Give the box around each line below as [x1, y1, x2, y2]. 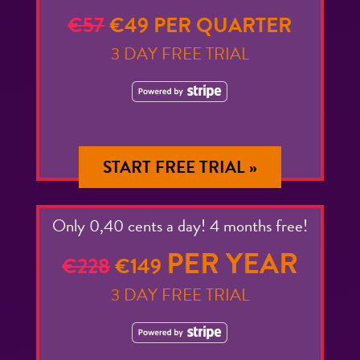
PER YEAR [166, 241, 298, 284]
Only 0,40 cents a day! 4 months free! [51, 212, 308, 239]
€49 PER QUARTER [104, 9, 292, 41]
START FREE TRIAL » [102, 153, 257, 180]
